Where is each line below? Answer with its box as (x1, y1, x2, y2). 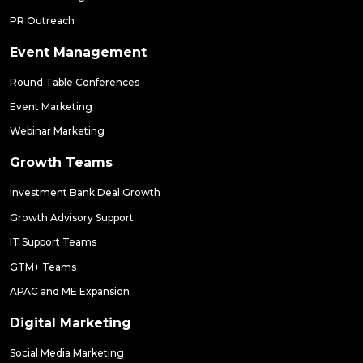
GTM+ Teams (10, 260, 76, 273)
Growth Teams (10, 155, 113, 171)
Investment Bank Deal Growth (10, 186, 160, 199)
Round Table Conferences (10, 75, 139, 88)
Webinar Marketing (10, 125, 105, 138)
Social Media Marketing (10, 346, 124, 359)
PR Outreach (10, 14, 75, 27)
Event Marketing (10, 100, 92, 113)
